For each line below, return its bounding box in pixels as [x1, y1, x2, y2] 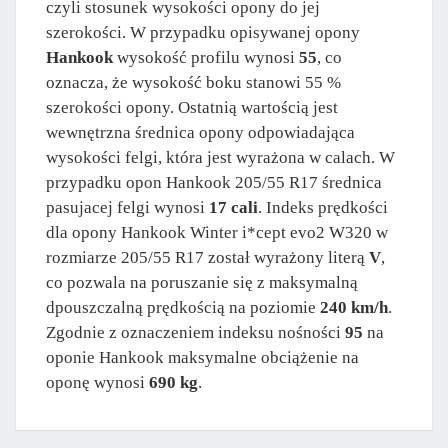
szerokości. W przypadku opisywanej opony [46, 22, 360, 42]
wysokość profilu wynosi [113, 47, 299, 67]
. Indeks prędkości [258, 197, 388, 217]
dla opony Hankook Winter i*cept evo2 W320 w [46, 222, 388, 242]
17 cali [209, 197, 258, 217]
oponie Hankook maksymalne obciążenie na [46, 347, 359, 367]
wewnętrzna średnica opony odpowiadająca [46, 122, 355, 142]
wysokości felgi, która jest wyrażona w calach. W [46, 147, 395, 167]
